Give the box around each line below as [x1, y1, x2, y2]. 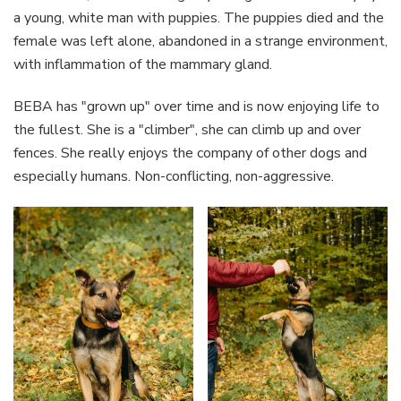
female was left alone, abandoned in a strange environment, [13, 31, 388, 51]
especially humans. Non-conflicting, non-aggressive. [13, 166, 334, 186]
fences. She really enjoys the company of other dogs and [13, 143, 367, 163]
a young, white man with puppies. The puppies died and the [13, 8, 384, 28]
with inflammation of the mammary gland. [13, 55, 272, 74]
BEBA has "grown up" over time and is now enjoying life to [13, 97, 380, 116]
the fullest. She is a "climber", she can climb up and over [13, 120, 361, 140]
